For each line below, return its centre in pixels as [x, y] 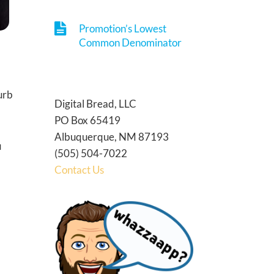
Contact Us [80, 169]
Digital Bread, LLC [96, 103]
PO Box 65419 [88, 120]
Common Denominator [131, 42]
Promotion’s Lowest [123, 28]
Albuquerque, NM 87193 [112, 136]
